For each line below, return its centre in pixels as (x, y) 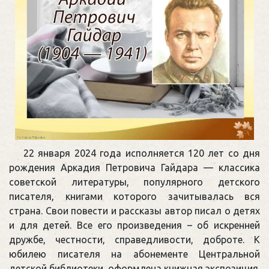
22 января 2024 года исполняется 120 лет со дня (142, 153)
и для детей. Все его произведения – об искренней (134, 225)
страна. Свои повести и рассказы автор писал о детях (134, 210)
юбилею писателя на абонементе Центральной (134, 254)
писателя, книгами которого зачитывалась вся (134, 196)
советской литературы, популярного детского (134, 182)
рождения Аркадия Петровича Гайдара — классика (134, 167)
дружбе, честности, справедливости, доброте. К (134, 239)
